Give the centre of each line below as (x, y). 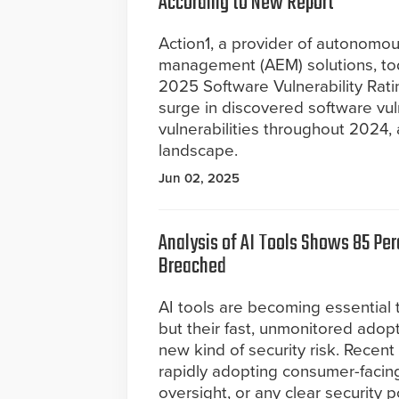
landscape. (198, 151)
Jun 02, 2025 (199, 178)
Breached (192, 267)
